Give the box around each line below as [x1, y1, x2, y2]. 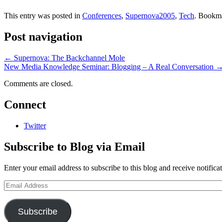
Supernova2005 [125, 11, 175, 20]
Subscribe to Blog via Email [4, 140, 145, 153]
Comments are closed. [4, 79, 73, 88]
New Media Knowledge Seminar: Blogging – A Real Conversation [4, 62, 216, 71]
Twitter [24, 121, 46, 130]
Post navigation [4, 30, 82, 44]
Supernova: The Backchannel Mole [12, 54, 125, 62]
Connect [4, 98, 46, 111]
